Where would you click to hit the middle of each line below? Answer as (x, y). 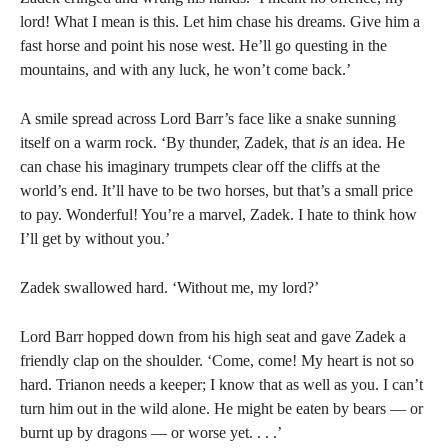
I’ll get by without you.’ (95, 238)
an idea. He (367, 142)
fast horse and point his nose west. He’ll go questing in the (203, 45)
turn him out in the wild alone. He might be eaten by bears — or (221, 408)
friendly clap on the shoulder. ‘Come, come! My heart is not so (217, 360)
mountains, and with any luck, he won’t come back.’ (185, 69)
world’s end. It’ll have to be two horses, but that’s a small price (216, 190)
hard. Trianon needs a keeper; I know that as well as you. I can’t (221, 384)
